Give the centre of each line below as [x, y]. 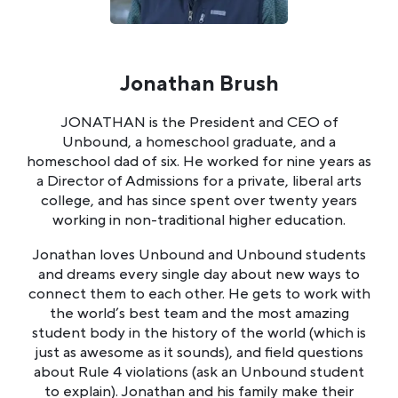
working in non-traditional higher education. [199, 220]
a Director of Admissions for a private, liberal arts [199, 181]
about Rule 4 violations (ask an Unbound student [199, 372]
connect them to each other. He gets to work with [199, 294]
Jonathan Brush [199, 84]
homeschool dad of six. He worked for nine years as [199, 161]
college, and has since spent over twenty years [199, 200]
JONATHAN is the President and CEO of [199, 122]
